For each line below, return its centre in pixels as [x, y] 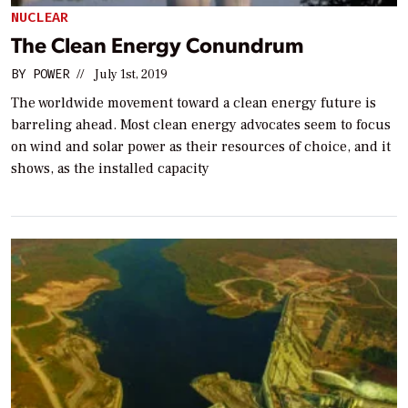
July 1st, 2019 [131, 74]
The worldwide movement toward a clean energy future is [194, 102]
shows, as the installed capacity [110, 168]
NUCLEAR [40, 18]
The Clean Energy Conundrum [158, 44]
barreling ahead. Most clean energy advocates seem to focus [201, 124]
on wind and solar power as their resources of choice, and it [201, 146]
